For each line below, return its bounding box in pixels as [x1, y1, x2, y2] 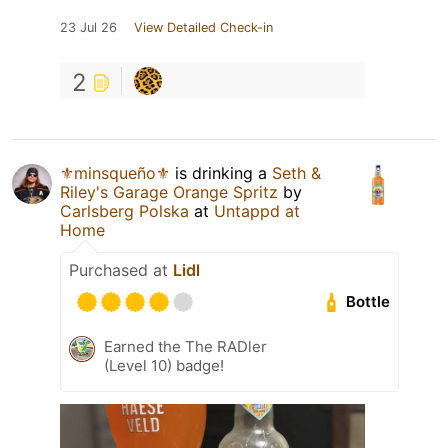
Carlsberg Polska [60, 200, 189, 221]
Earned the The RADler [104, 336, 267, 356]
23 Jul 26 [60, 19, 117, 35]
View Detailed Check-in [134, 19, 273, 35]
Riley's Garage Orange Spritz [60, 181, 278, 202]
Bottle [346, 292, 391, 312]
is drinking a [170, 162, 272, 183]
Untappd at [214, 200, 300, 221]
